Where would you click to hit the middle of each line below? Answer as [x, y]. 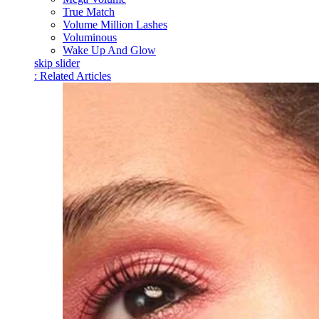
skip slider [57, 63]
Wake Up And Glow [109, 50]
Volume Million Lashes [115, 25]
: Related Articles [73, 76]
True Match [89, 12]
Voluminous [90, 37]
